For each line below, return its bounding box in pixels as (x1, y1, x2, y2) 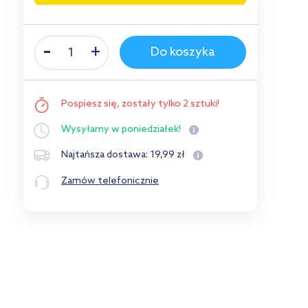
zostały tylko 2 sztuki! (122, 98, 219, 110)
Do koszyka (151, 45, 215, 60)
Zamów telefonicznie (61, 175, 159, 187)
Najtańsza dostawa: (61, 149, 150, 162)
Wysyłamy (61, 124, 109, 135)
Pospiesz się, (61, 98, 122, 110)
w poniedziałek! (111, 124, 181, 135)
